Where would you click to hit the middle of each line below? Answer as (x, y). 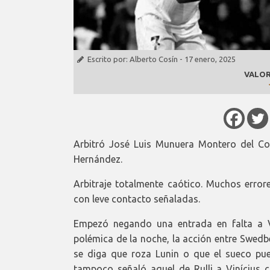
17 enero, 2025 (210, 59)
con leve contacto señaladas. (137, 199)
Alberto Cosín (154, 59)
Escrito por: (108, 59)
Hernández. (98, 159)
